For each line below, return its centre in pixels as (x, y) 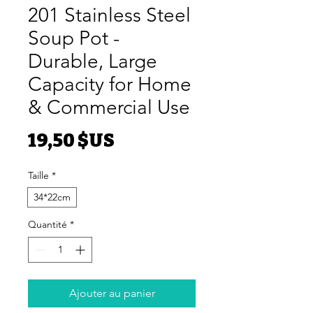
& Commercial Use (109, 107)
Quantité (48, 224)
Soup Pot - (74, 38)
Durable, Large (93, 61)
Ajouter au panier (112, 293)
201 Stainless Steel (109, 15)
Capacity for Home (110, 84)
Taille (38, 175)
